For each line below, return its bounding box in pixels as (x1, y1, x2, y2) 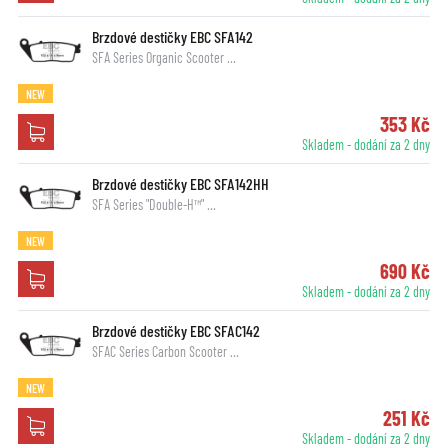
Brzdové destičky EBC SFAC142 (91, 320, 260, 340)
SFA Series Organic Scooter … (91, 48, 236, 66)
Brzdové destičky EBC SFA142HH (91, 173, 269, 193)
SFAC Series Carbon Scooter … (91, 342, 239, 360)
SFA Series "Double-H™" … (91, 195, 216, 213)
